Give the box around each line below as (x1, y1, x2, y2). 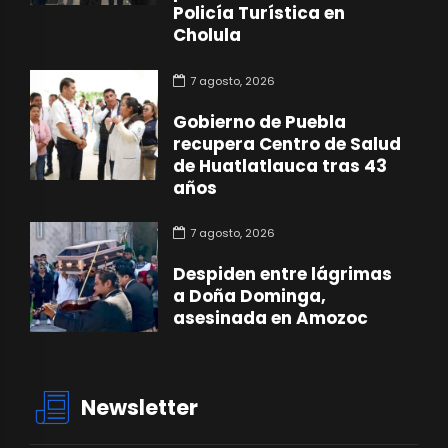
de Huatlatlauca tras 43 (173, 153, 388, 178)
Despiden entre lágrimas (173, 262, 393, 287)
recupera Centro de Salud (173, 131, 402, 156)
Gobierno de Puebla (173, 109, 347, 134)
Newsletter (81, 393, 199, 423)
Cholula (173, 23, 242, 48)
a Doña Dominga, (173, 284, 327, 309)
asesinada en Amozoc (173, 306, 369, 331)
